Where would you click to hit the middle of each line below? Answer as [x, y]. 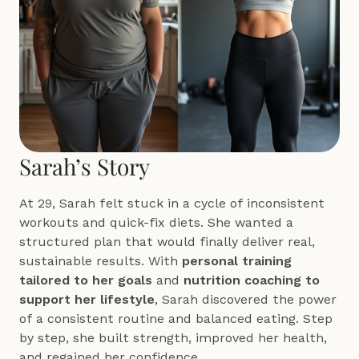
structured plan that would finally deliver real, [167, 242]
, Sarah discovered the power [246, 299]
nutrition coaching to [252, 280]
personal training [237, 261]
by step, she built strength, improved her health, [173, 338]
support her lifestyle [87, 299]
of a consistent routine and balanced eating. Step [176, 319]
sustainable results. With [101, 261]
